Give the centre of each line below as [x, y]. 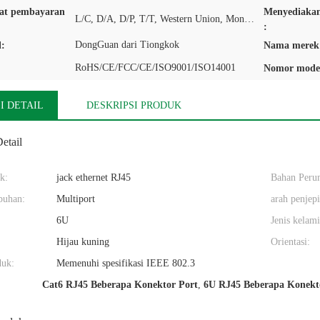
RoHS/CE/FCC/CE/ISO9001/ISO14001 [155, 67]
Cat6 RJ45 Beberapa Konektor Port [120, 285]
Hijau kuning [83, 242]
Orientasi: [290, 242]
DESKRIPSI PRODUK [134, 105]
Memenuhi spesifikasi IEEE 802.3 [126, 263]
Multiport [76, 199]
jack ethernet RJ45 [94, 177]
